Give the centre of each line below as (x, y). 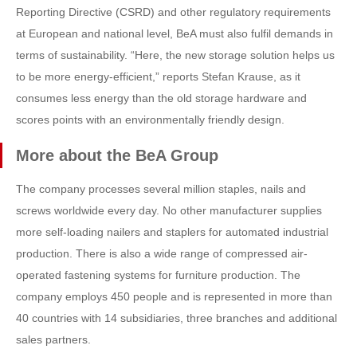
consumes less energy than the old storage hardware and (161, 98)
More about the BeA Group (117, 156)
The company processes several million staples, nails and (161, 189)
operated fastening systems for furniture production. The (158, 275)
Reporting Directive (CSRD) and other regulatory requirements (173, 12)
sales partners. (53, 340)
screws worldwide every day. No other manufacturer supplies (169, 211)
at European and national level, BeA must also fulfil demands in (175, 34)
